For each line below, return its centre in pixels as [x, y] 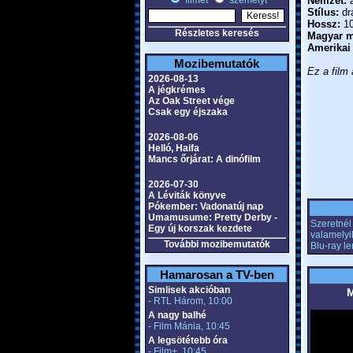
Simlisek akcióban [189, 290]
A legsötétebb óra [188, 340]
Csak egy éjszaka [188, 112]
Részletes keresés [217, 33]
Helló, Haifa [173, 148]
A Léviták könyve [187, 195]
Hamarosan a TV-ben [217, 275]
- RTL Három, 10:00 [190, 301]
